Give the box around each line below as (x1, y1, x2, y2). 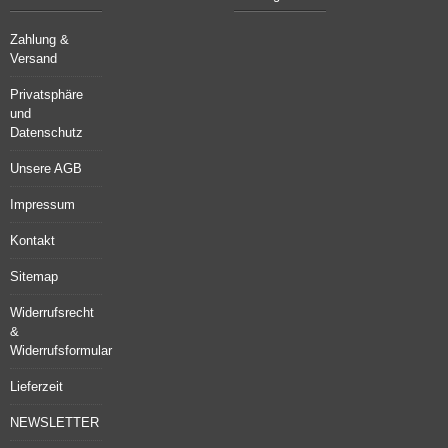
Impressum (10, 197, 75, 212)
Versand (10, 51, 57, 66)
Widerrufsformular (10, 343, 112, 358)
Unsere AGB (10, 161, 82, 176)
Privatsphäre (10, 87, 83, 102)
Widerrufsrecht (10, 305, 94, 320)
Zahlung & (10, 32, 69, 47)
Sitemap (10, 269, 58, 284)
